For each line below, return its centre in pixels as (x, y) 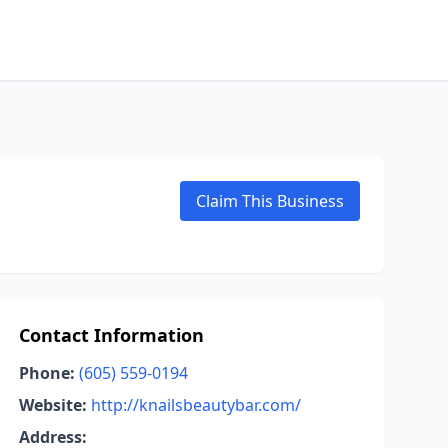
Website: (52, 405)
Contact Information (111, 335)
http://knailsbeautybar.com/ (195, 405)
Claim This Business (270, 201)
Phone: (46, 373)
